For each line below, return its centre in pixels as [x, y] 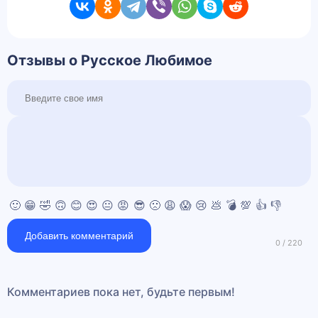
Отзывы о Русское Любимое [110, 60]
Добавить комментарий [79, 236]
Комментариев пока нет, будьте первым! [121, 292]
